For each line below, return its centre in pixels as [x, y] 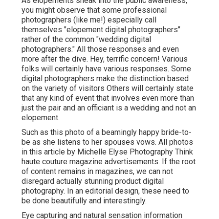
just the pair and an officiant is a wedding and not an [109, 108]
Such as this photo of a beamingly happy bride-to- [107, 132]
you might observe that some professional [94, 10]
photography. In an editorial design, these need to [105, 191]
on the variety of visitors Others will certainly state [108, 88]
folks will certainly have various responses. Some [106, 69]
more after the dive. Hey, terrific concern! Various [105, 59]
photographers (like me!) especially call [89, 20]
